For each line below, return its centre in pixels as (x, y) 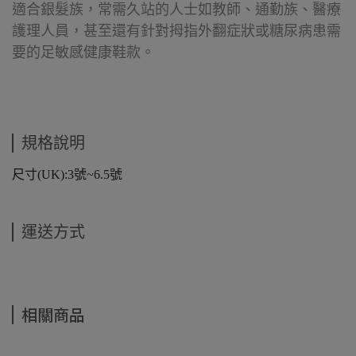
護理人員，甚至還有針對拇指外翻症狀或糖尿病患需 (176, 31)
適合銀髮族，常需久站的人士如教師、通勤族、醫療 (176, 10)
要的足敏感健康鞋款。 (83, 53)
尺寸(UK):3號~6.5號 (67, 175)
